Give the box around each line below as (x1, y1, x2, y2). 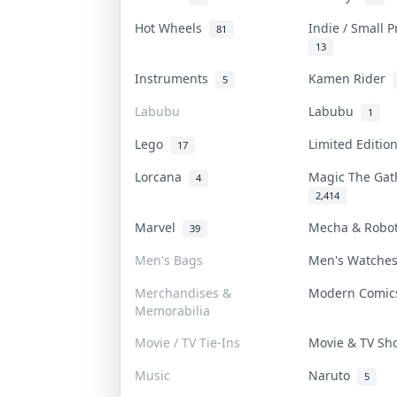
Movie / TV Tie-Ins (134, 333, 240, 351)
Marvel (134, 218, 183, 236)
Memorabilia (134, 301, 210, 319)
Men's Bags (134, 251, 203, 269)
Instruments (134, 69, 215, 87)
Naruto (307, 366, 357, 384)
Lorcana (134, 167, 189, 185)
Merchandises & (134, 284, 231, 301)
